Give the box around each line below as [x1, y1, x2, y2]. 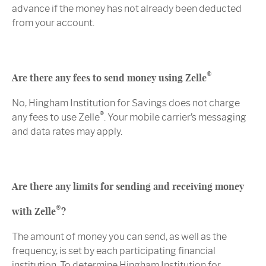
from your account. [12, 17, 94, 29]
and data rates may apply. [12, 126, 122, 138]
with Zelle [12, 205, 56, 218]
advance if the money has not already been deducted [12, 3, 242, 15]
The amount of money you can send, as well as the [12, 231, 227, 243]
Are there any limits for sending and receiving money [12, 180, 244, 193]
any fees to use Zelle [12, 112, 100, 123]
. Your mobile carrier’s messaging [104, 112, 246, 123]
